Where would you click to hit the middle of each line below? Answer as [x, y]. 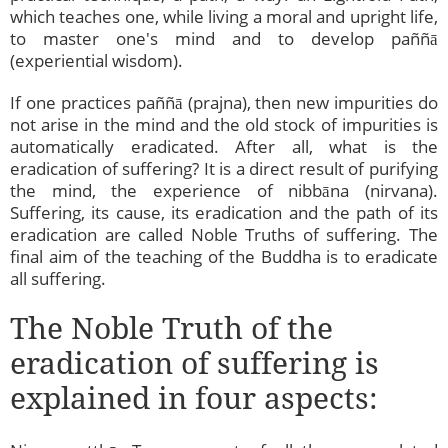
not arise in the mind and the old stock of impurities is [224, 125]
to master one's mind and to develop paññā [224, 39]
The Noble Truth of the [171, 328]
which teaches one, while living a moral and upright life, [224, 17]
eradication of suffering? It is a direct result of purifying [224, 169]
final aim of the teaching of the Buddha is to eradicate [224, 257]
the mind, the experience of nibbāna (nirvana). [224, 191]
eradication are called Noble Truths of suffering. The [224, 235]
